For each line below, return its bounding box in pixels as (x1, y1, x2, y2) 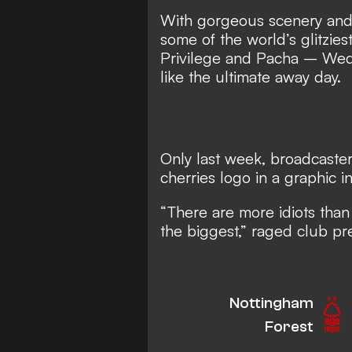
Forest (264, 317, 313, 335)
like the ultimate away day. (160, 66, 341, 86)
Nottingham (229, 293, 313, 312)
